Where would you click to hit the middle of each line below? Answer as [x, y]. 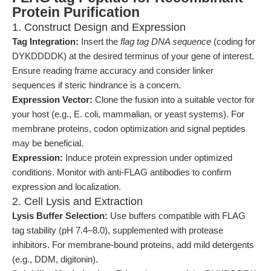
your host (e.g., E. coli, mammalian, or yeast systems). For [128, 114]
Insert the [100, 41]
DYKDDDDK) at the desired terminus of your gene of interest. [133, 56]
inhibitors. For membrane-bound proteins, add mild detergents [133, 245]
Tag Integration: [45, 41]
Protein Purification [76, 12]
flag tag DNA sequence [166, 41]
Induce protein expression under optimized [148, 158]
